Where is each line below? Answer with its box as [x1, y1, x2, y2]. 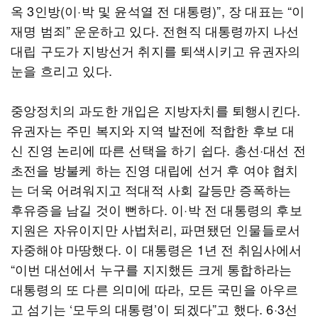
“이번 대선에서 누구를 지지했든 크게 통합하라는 [11, 260, 292, 278]
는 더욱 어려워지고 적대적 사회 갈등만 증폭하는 [11, 180, 292, 199]
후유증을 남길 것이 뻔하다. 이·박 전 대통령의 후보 [11, 200, 302, 219]
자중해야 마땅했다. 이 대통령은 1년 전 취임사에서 [11, 240, 302, 258]
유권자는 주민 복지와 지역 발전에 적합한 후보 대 [11, 121, 295, 139]
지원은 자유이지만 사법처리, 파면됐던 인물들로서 [11, 220, 301, 238]
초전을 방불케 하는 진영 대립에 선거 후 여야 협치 [11, 160, 299, 179]
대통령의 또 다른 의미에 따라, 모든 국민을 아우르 [11, 280, 299, 298]
